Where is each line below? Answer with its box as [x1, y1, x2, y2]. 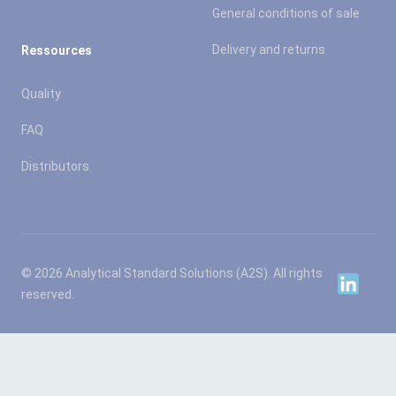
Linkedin [336, 274, 387, 292]
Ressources [21, 42, 92, 57]
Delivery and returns [212, 42, 325, 57]
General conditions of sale [212, 5, 360, 20]
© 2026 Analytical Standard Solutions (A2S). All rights [21, 265, 323, 280]
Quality [21, 86, 61, 101]
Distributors [21, 158, 89, 173]
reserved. [21, 286, 74, 301]
